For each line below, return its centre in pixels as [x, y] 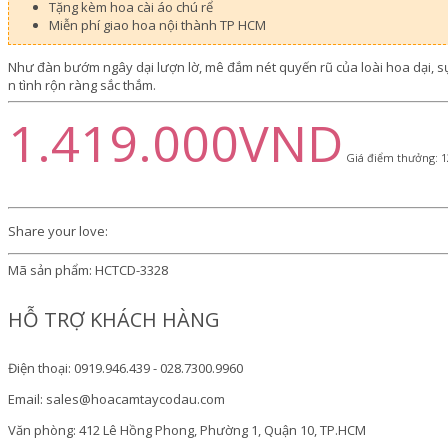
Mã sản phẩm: [50, 270]
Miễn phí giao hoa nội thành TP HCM [157, 25]
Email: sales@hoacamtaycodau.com [116, 399]
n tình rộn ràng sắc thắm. [82, 85]
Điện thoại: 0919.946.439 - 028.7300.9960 [125, 368]
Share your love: [58, 230]
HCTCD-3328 [130, 270]
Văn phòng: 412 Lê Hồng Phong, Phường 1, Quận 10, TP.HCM [187, 430]
